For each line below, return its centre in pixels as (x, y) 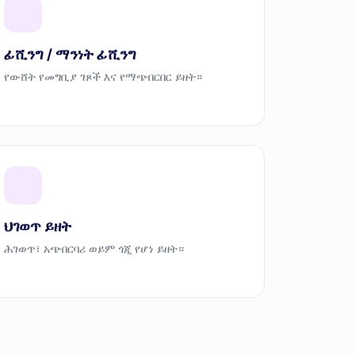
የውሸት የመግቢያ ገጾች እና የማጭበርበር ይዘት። (103, 76)
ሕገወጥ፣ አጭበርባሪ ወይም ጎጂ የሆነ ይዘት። (94, 248)
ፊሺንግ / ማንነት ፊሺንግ (70, 54)
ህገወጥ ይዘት (37, 226)
